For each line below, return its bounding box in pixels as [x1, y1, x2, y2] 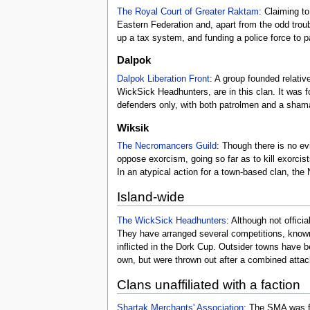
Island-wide [116, 190, 185, 205]
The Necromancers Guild [116, 141, 217, 152]
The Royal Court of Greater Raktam [116, 6, 259, 17]
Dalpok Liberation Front [116, 74, 210, 84]
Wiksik [116, 122, 149, 134]
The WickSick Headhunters [116, 215, 226, 226]
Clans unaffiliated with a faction [116, 277, 300, 292]
